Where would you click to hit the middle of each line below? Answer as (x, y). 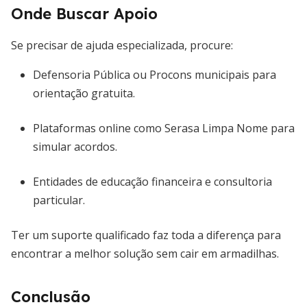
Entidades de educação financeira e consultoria (152, 182)
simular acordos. (75, 147)
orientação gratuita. (84, 93)
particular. (59, 200)
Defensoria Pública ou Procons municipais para (155, 75)
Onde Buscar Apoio (84, 14)
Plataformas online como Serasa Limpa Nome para (164, 128)
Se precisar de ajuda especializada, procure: (122, 45)
